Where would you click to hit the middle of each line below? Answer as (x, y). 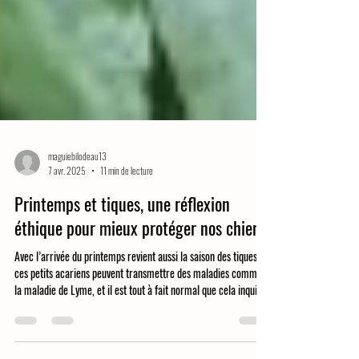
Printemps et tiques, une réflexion (122, 300)
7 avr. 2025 (67, 266)
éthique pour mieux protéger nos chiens (141, 324)
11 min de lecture (127, 266)
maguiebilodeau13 (77, 252)
